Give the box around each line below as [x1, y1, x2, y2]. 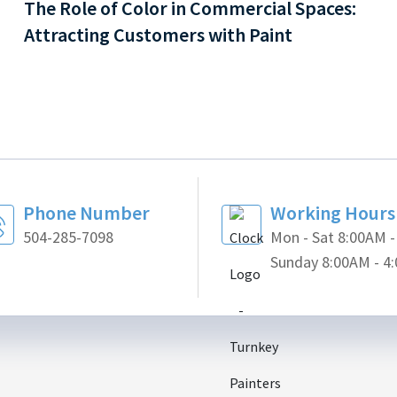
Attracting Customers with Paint [23, 22, 292, 48]
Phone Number [22, 200, 150, 226]
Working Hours [269, 200, 395, 226]
